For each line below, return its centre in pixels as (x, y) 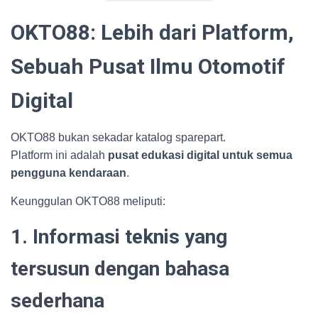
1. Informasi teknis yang (119, 237)
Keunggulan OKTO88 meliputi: (88, 201)
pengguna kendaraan (68, 173)
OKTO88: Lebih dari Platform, (152, 32)
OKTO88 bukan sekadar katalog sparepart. (118, 137)
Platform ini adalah (59, 155)
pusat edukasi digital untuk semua (200, 155)
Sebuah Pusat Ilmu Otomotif (148, 66)
